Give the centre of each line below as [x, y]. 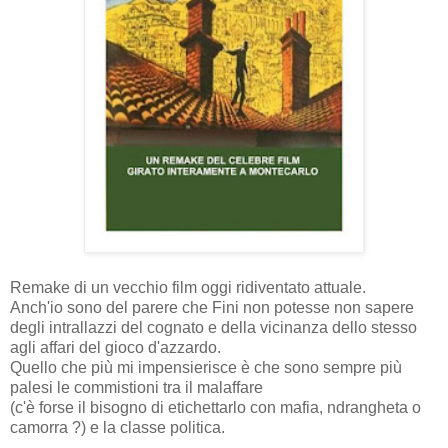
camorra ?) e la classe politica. [117, 428]
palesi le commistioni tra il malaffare [136, 388]
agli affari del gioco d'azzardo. [115, 348]
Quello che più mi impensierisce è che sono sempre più [206, 368]
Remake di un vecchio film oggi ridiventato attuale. [188, 288]
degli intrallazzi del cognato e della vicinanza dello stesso [213, 328]
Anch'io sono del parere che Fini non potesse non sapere [212, 308]
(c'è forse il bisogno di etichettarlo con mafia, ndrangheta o [215, 408]
